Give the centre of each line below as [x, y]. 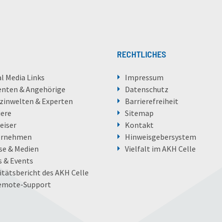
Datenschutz [146, 89]
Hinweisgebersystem [160, 137]
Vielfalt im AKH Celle [160, 149]
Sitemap [139, 113]
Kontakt [139, 125]
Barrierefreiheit [151, 101]
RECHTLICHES [141, 54]
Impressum [144, 78]
